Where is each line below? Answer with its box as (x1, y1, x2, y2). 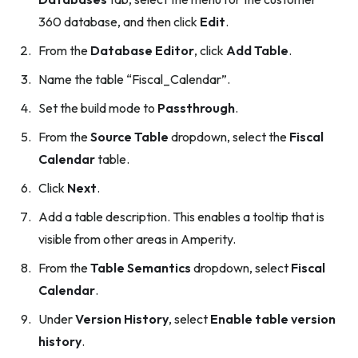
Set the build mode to (38, 99, 157, 116)
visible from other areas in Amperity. (38, 230, 236, 247)
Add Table (226, 42, 288, 58)
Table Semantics (90, 259, 191, 276)
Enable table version (210, 310, 336, 327)
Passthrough (157, 99, 235, 116)
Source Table (90, 128, 169, 145)
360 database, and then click (38, 13, 200, 30)
